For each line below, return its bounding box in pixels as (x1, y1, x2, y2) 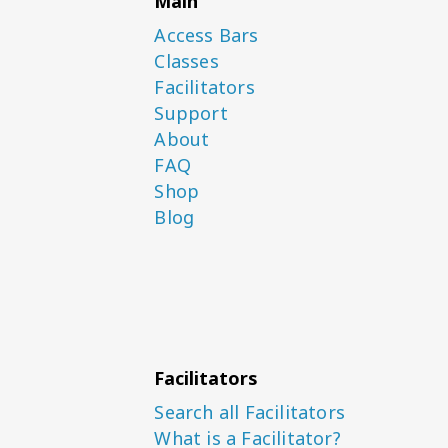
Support (154, 101, 228, 125)
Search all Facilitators (154, 400, 345, 424)
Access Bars (154, 23, 259, 47)
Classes (154, 49, 219, 73)
